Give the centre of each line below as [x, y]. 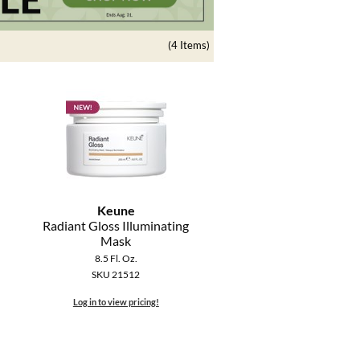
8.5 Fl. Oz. [116, 259]
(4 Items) [189, 45]
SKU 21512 [116, 275]
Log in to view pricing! [116, 302]
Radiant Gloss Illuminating [116, 226]
